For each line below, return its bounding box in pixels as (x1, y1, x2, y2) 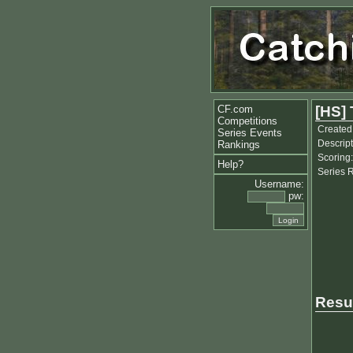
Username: (255, 178, 304, 190)
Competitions (217, 115, 277, 127)
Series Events (217, 127, 282, 139)
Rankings (217, 139, 260, 150)
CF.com (217, 103, 253, 115)
